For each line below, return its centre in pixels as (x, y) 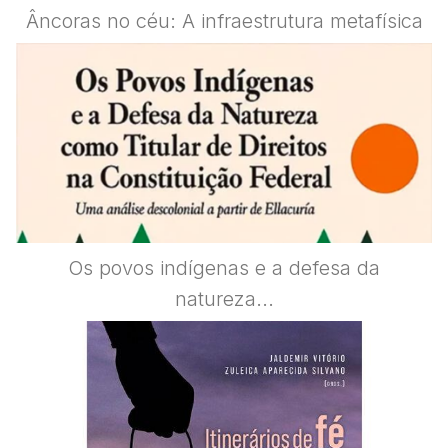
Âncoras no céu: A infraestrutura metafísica (224, 20)
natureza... (224, 298)
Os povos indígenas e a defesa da (224, 267)
